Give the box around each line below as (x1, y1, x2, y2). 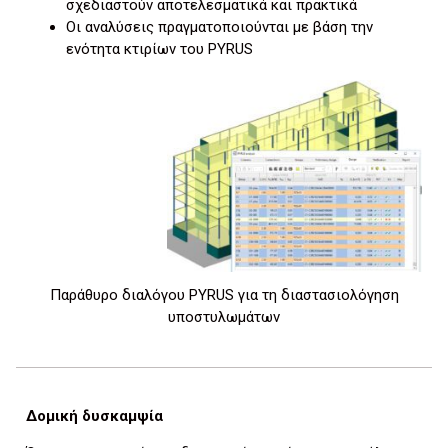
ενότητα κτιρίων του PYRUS (66, 39, 253, 58)
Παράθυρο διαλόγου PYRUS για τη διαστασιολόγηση (49, 285, 399, 304)
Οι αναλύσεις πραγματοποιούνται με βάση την (66, 17, 373, 36)
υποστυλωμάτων (168, 307, 280, 326)
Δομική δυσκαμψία (26, 407, 163, 426)
